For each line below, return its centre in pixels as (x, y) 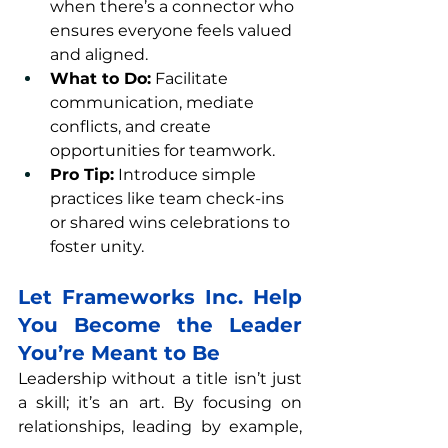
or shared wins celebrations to (172, 222)
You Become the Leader (160, 325)
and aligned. (99, 54)
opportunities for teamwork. (162, 150)
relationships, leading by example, (160, 426)
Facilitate (191, 78)
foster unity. (97, 246)
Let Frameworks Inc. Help (160, 297)
